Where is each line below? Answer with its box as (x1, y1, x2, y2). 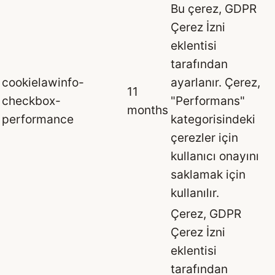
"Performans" (171, 93, 245, 109)
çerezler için (171, 130, 238, 145)
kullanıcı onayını (171, 149, 259, 164)
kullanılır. (171, 185, 219, 201)
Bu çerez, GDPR (171, 1, 257, 17)
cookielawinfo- (2, 75, 84, 90)
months (127, 103, 168, 118)
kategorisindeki (171, 112, 255, 127)
